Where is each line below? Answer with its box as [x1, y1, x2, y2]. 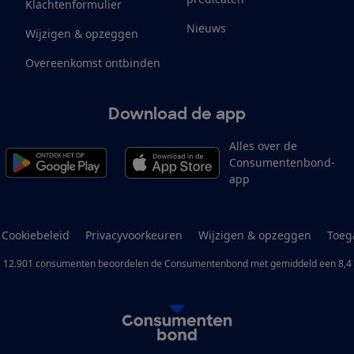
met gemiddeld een [247, 257, 336, 271]
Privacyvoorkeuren [85, 228, 183, 243]
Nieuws [186, 21, 226, 36]
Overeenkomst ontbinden [25, 55, 160, 71]
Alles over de [228, 138, 297, 154]
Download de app [108, 104, 246, 125]
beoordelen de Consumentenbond [97, 257, 248, 271]
